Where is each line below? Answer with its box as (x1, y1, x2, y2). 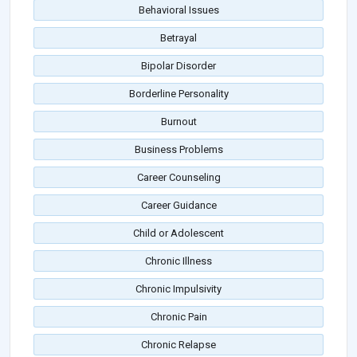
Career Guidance (140, 199, 217, 212)
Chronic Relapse (141, 339, 216, 351)
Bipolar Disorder (141, 60, 216, 73)
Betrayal (160, 32, 197, 45)
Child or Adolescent (133, 227, 224, 240)
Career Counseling (136, 171, 221, 184)
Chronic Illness (145, 255, 212, 268)
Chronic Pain (150, 311, 207, 324)
